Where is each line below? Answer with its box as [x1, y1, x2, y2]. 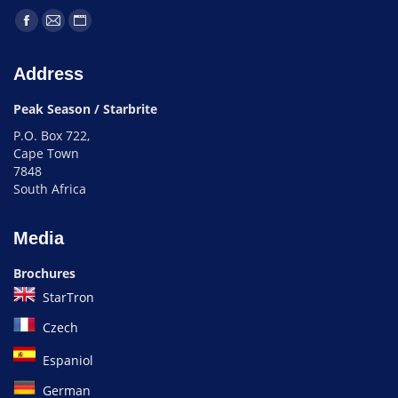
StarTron [39, 289, 94, 306]
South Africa [13, 180, 86, 198]
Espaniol [39, 352, 93, 370]
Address [13, 64, 84, 84]
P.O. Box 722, [13, 127, 90, 145]
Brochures [13, 265, 76, 283]
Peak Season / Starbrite [13, 100, 157, 118]
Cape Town [13, 145, 79, 163]
